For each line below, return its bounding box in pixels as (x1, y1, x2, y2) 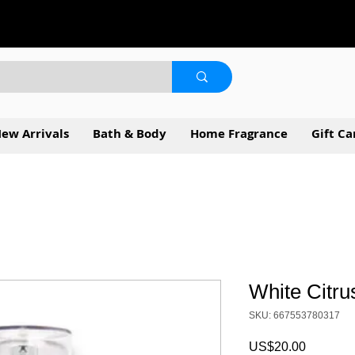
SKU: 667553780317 (249, 309, 340, 321)
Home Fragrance (190, 124, 288, 142)
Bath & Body (93, 124, 166, 142)
